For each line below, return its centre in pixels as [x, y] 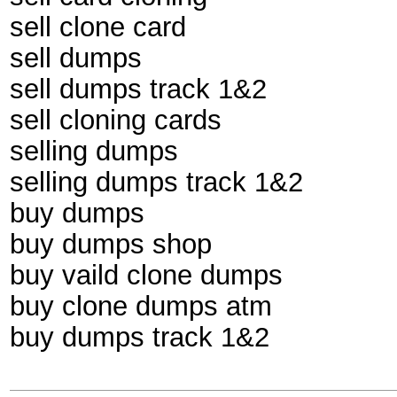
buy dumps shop [111, 244]
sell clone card [98, 27]
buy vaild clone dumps [146, 275]
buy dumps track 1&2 [140, 337]
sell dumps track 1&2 [138, 89]
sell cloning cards [116, 120]
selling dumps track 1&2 [156, 182]
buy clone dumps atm [141, 306]
